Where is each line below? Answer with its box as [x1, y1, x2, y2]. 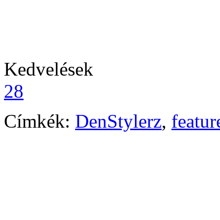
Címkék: [4, 110, 70, 132]
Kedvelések [4, 58, 93, 80]
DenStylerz [75, 110, 162, 132]
